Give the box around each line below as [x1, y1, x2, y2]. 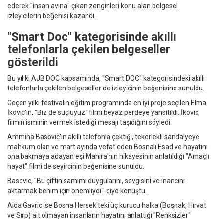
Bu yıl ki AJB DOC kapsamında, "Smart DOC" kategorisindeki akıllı [7, 74, 205, 83]
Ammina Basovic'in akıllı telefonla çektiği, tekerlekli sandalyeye [7, 133, 199, 141]
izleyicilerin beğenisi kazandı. [7, 12, 96, 20]
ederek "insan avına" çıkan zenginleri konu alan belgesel [7, 2, 178, 10]
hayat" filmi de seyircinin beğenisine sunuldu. [7, 162, 144, 171]
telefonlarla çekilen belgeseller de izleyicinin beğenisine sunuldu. [7, 84, 204, 92]
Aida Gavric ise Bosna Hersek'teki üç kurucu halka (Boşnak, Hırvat [7, 201, 206, 210]
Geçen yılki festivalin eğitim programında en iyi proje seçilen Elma [7, 99, 206, 107]
